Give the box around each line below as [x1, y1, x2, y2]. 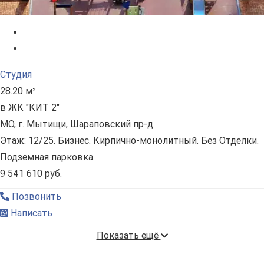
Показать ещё [96, 230, 161, 242]
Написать [8, 207, 52, 219]
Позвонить [9, 191, 61, 203]
